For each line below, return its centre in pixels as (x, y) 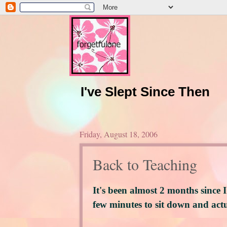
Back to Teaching (145, 164)
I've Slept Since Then (145, 91)
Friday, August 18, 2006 (118, 134)
